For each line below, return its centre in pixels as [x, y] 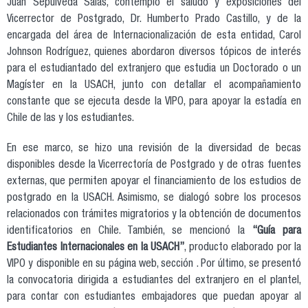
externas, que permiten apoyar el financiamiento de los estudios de [154, 182]
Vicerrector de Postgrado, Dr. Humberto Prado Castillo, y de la [154, 20]
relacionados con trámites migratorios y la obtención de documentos [154, 215]
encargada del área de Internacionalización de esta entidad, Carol [154, 36]
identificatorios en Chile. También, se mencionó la [130, 231]
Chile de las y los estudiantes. [70, 119]
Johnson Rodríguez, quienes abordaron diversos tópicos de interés [154, 53]
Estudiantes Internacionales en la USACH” [96, 248]
